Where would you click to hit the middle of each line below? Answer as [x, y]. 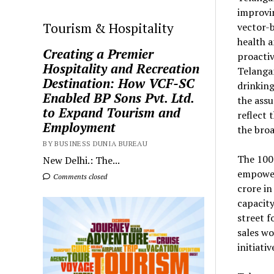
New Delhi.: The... [82, 161]
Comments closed [80, 177]
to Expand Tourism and [112, 113]
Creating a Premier [98, 54]
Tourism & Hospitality [109, 28]
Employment [80, 128]
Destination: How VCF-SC [119, 83]
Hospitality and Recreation [121, 69]
